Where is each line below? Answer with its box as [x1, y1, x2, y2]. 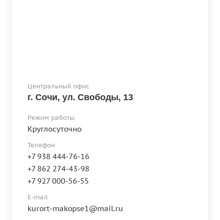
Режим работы [27, 113, 75, 122]
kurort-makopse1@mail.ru [27, 204, 123, 213]
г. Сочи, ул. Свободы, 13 [27, 92, 133, 102]
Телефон [27, 141, 55, 149]
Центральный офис [27, 82, 89, 90]
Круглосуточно [27, 124, 82, 134]
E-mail [27, 193, 48, 201]
